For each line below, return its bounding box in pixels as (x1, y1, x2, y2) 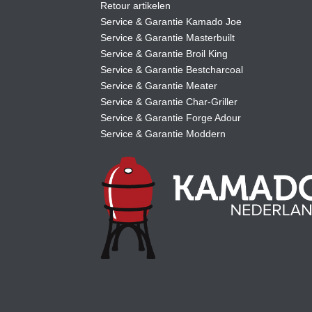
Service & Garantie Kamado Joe (100, 16, 242, 28)
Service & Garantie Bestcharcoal (100, 64, 243, 76)
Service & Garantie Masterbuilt (100, 32, 235, 44)
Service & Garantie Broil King (100, 48, 228, 60)
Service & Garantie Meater (100, 80, 217, 92)
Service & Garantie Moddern (100, 128, 226, 140)
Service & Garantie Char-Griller (100, 96, 237, 108)
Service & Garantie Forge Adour (100, 112, 241, 124)
